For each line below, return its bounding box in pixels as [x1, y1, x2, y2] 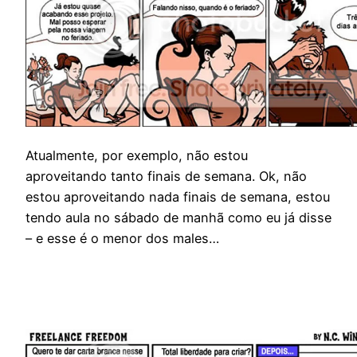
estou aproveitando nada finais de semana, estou [25, 189, 330, 206]
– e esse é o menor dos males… [25, 230, 219, 247]
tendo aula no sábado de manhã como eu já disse [25, 210, 331, 226]
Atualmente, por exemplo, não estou [25, 147, 248, 164]
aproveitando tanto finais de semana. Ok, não [25, 168, 307, 185]
